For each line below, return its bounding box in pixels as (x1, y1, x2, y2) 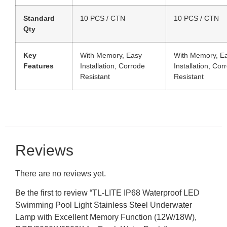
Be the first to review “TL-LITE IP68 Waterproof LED (15, 188, 200, 198)
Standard (23, 14, 55, 22)
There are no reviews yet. (15, 169, 106, 178)
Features (23, 61, 54, 70)
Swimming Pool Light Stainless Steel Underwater (15, 201, 192, 210)
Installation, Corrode (80, 61, 145, 70)
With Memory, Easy (80, 51, 142, 59)
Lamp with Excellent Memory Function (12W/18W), (15, 213, 197, 222)
